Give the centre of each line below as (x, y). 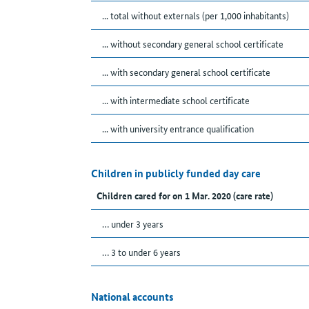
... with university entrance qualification (178, 129)
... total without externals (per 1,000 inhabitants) (196, 16)
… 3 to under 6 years (141, 252)
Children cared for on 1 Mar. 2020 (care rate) (185, 196)
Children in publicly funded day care (176, 173)
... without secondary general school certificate (193, 44)
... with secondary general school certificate (186, 72)
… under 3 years (133, 224)
